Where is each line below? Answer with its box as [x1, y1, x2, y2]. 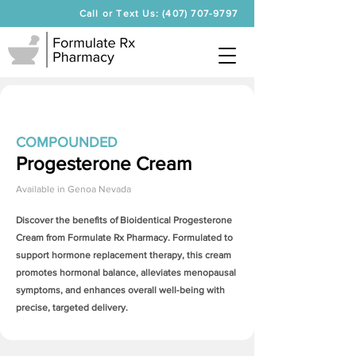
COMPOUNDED [16, 134, 118, 150]
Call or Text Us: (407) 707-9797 [79, 8, 238, 19]
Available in [16, 184, 65, 195]
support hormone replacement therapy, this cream [16, 250, 231, 261]
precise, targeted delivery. [16, 302, 128, 313]
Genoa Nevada [68, 184, 131, 195]
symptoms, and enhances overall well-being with [16, 284, 225, 296]
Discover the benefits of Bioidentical [16, 215, 173, 226]
